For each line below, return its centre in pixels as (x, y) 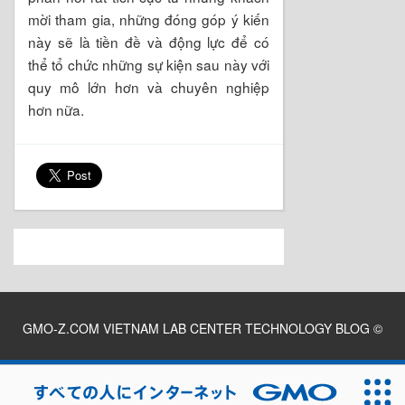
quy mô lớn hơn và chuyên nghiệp (149, 86)
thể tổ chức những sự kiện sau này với (149, 64)
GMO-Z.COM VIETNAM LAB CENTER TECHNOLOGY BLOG (196, 328)
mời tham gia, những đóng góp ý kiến (149, 19)
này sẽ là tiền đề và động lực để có (149, 41)
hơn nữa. (56, 109)
